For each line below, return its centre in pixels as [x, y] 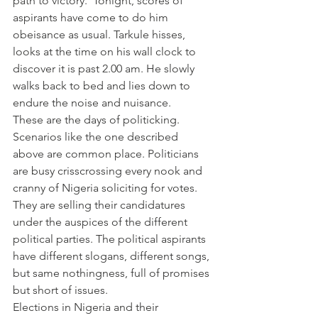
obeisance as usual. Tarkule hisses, [100, 34]
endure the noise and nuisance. [92, 102]
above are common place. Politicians [107, 153]
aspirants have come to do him [92, 17]
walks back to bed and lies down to [103, 85]
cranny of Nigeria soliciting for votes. [106, 187]
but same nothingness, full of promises [113, 273]
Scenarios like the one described [97, 136]
